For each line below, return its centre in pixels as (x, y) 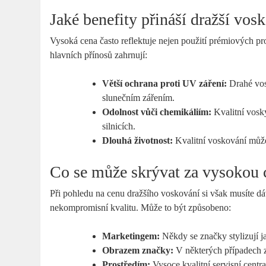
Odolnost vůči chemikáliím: (157, 112)
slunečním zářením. (139, 98)
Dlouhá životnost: (138, 141)
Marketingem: (131, 236)
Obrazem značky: (138, 251)
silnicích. (119, 126)
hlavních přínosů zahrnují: (99, 55)
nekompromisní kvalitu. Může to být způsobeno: (141, 208)
